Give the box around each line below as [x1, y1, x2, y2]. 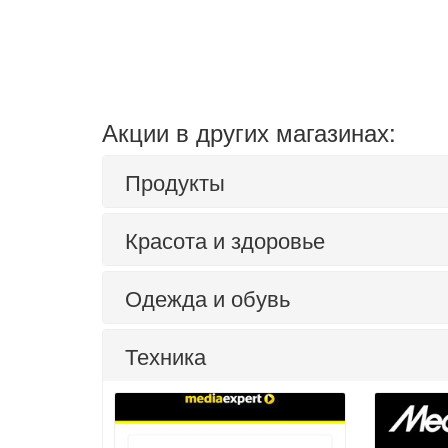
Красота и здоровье [125, 224, 325, 255]
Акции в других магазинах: [102, 114, 396, 149]
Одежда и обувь [125, 282, 290, 313]
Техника [125, 340, 206, 371]
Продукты [125, 166, 225, 197]
